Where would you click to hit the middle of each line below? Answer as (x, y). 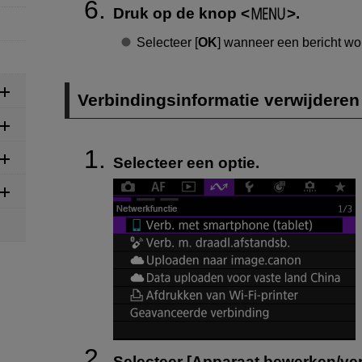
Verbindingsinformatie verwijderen (219, 100)
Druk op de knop (177, 13)
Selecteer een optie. (186, 163)
